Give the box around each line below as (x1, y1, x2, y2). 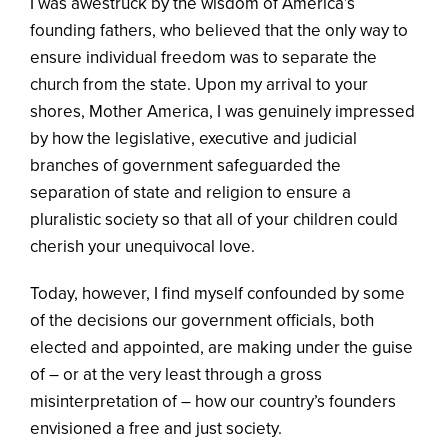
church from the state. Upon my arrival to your (30, 73, 368, 95)
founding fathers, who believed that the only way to (30, 19, 408, 41)
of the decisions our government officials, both (30, 309, 374, 331)
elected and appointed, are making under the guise (30, 336, 413, 358)
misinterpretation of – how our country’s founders (30, 390, 396, 412)
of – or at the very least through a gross (30, 363, 322, 385)
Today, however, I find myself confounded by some (30, 282, 405, 304)
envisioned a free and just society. (30, 417, 282, 439)
